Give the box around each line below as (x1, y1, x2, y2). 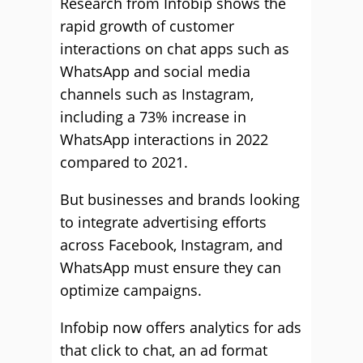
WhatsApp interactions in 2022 (60, 130, 268, 149)
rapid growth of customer (60, 16, 234, 36)
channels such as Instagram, (60, 84, 254, 104)
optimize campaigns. (60, 280, 202, 300)
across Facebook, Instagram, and (60, 235, 283, 254)
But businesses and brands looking (60, 190, 300, 209)
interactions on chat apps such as (60, 39, 289, 58)
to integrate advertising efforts (60, 212, 267, 232)
